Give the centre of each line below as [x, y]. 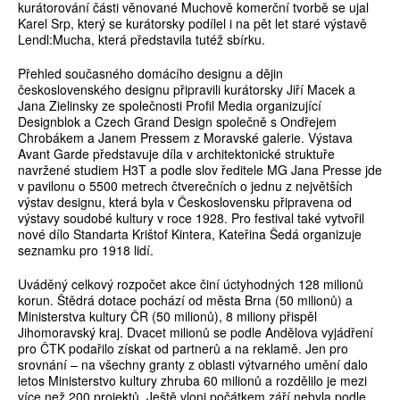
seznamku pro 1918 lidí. [86, 250]
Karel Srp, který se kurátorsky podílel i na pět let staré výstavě [192, 24]
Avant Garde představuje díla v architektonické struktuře [176, 154]
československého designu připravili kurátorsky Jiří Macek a [187, 90]
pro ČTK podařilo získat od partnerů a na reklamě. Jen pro [183, 349]
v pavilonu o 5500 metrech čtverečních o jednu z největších [185, 186]
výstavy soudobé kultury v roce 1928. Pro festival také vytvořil [191, 218]
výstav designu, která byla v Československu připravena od [185, 202]
